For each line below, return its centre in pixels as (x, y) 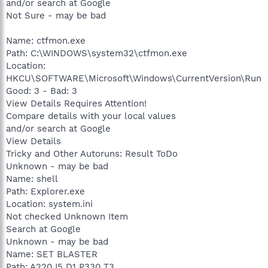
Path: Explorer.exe (45, 191)
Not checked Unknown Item (67, 216)
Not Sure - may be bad (56, 15)
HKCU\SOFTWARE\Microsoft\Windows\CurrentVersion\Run (134, 78)
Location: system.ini (49, 204)
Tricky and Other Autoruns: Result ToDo (92, 153)
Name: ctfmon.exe (46, 40)
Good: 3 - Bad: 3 (42, 91)
